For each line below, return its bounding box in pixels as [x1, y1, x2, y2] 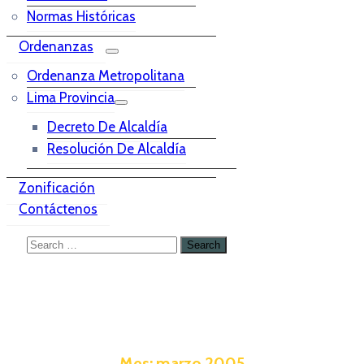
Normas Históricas [27, 8, 136, 24]
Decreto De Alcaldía [47, 119, 167, 135]
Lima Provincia [27, 89, 115, 106]
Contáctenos [19, 201, 97, 217]
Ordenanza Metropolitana [27, 67, 184, 84]
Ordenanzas [19, 38, 93, 54]
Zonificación [19, 180, 95, 196]
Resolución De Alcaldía [47, 141, 186, 157]
